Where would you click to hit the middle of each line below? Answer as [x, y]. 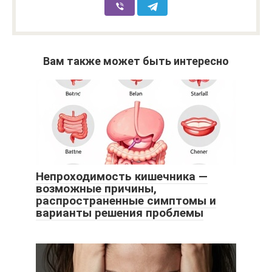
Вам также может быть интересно [136, 61]
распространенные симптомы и [126, 201]
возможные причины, [96, 189]
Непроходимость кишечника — [122, 177]
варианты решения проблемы [120, 213]
